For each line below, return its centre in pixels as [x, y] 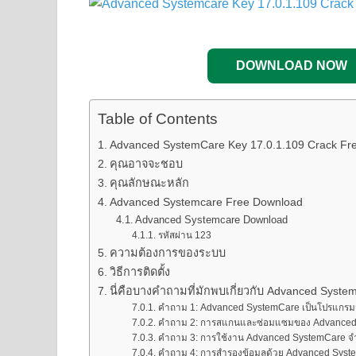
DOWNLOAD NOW [291, 66]
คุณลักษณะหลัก [149, 183]
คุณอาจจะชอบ [146, 164]
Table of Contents [158, 119]
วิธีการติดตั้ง [139, 272]
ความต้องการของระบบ [167, 253]
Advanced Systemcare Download [212, 220]
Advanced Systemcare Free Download [206, 202]
